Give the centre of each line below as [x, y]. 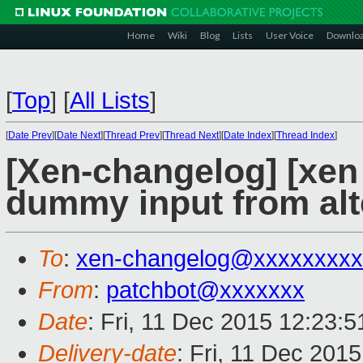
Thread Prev [132, 135]
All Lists [110, 100]
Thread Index [305, 135]
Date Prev [30, 135]
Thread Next [192, 135]
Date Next [79, 135]
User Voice [290, 35]
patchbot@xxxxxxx [205, 290]
